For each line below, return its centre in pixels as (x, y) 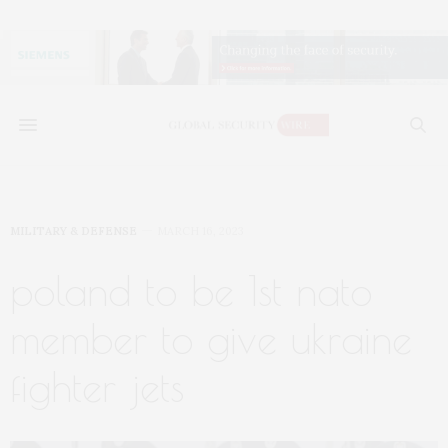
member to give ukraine (211, 339)
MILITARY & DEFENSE (73, 231)
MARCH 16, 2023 (200, 231)
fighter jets (97, 387)
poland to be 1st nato (191, 291)
